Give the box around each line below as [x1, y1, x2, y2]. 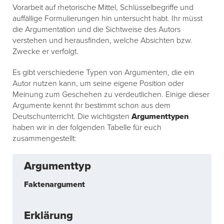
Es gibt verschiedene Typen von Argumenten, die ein [12, 67, 194, 78]
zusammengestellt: [12, 133, 76, 144]
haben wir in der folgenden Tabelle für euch [12, 122, 161, 133]
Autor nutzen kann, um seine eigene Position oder [12, 78, 184, 89]
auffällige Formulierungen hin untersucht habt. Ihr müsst [12, 13, 202, 24]
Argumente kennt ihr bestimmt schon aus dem [12, 100, 170, 111]
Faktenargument [24, 179, 85, 190]
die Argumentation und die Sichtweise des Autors [12, 24, 180, 35]
